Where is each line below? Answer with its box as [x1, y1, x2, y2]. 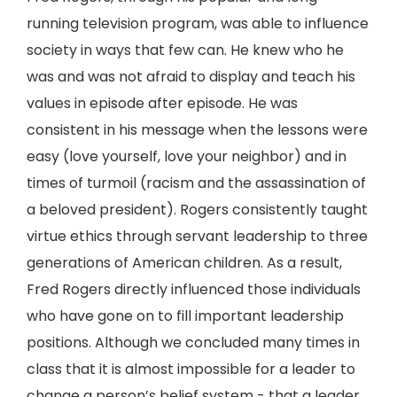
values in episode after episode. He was [27, 93, 298, 113]
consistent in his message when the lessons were [27, 120, 368, 140]
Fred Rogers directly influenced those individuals [27, 279, 361, 300]
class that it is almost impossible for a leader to [27, 359, 355, 379]
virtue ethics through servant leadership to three [27, 226, 368, 246]
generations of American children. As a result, [27, 253, 342, 273]
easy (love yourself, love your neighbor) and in [27, 146, 346, 167]
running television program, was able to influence [27, 13, 369, 34]
